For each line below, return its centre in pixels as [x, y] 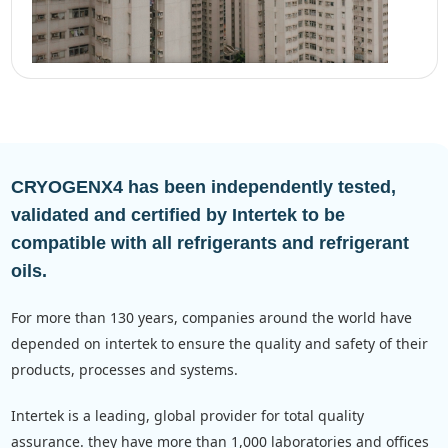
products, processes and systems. [124, 369]
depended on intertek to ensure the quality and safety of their [219, 343]
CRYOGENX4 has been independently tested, [203, 186]
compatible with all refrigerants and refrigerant [209, 242]
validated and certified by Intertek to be [177, 214]
